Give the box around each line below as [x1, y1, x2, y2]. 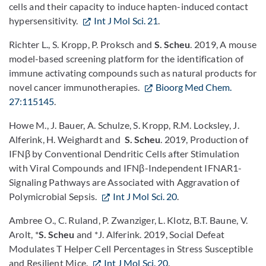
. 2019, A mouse [190, 39, 256, 50]
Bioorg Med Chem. [155, 81, 232, 93]
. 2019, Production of [160, 134, 248, 145]
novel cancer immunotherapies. [9, 81, 142, 93]
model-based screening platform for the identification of [9, 53, 244, 64]
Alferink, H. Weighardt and [9, 134, 125, 145]
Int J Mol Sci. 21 [93, 15, 159, 26]
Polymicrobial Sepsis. [9, 191, 99, 202]
